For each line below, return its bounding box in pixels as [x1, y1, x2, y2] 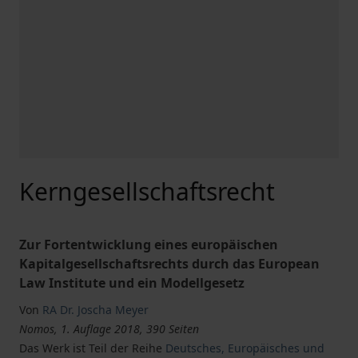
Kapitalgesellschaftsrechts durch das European [19, 255, 320, 272]
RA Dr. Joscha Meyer [42, 302, 149, 317]
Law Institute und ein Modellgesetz [19, 274, 245, 292]
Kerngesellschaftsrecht [19, 175, 275, 208]
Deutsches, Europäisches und [165, 340, 324, 356]
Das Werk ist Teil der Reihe [19, 340, 165, 356]
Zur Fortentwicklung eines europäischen [19, 236, 278, 253]
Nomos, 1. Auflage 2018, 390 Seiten [19, 321, 199, 336]
